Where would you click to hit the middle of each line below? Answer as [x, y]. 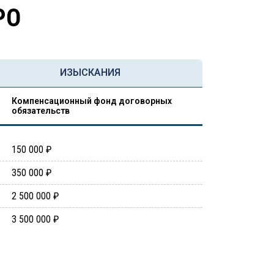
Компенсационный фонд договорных [92, 101]
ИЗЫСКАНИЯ [91, 72]
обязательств [41, 111]
